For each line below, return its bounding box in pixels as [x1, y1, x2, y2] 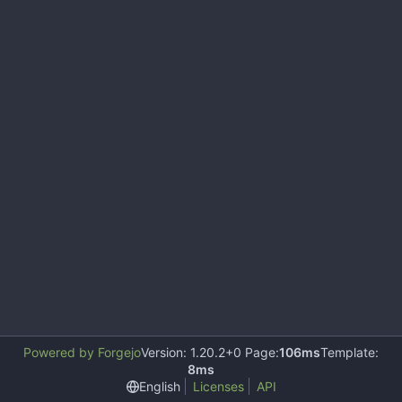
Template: [320, 345, 379, 360]
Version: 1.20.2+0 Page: [141, 345, 279, 360]
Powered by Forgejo [23, 345, 141, 360]
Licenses [192, 379, 244, 394]
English [138, 378, 180, 394]
